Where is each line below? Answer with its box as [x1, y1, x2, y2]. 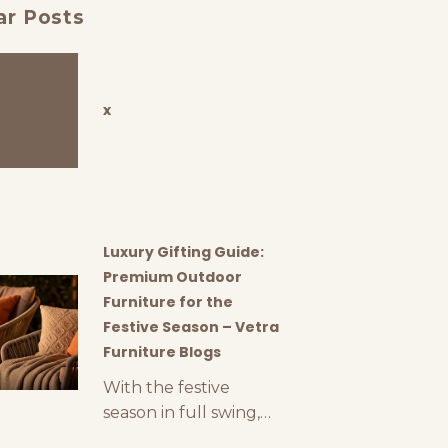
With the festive [102, 378, 230, 397]
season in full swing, [102, 403, 260, 422]
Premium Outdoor [102, 267, 242, 287]
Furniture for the [102, 292, 233, 312]
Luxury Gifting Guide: [102, 242, 264, 262]
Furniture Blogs [102, 342, 221, 362]
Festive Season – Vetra [102, 317, 279, 337]
